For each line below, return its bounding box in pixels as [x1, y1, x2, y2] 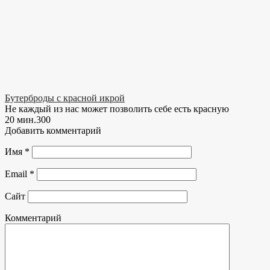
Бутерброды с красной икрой [5, 93, 125, 104]
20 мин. [5, 115, 36, 125]
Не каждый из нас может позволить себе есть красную [5, 104, 229, 115]
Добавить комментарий [5, 125, 101, 136]
